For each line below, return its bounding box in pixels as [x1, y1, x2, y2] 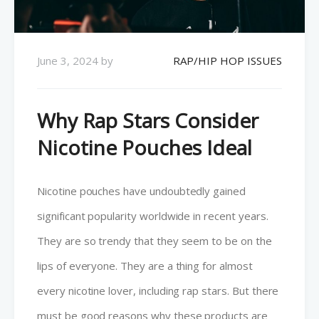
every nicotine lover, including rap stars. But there [37, 283, 279, 298]
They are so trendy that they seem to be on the [37, 233, 272, 248]
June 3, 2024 [37, 53, 98, 68]
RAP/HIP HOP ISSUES [173, 53, 282, 68]
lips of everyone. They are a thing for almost [37, 258, 253, 273]
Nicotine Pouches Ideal [37, 133, 252, 161]
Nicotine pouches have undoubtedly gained [37, 183, 246, 198]
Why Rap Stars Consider [37, 106, 258, 134]
